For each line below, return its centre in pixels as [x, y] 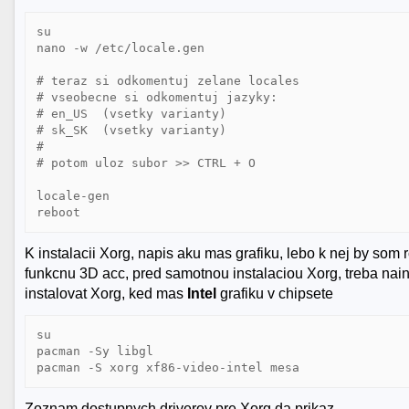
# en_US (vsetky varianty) [132, 114]
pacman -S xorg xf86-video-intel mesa [168, 368]
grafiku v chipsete [275, 294]
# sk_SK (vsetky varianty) [132, 131]
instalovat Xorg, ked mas [106, 294]
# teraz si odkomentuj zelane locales [168, 81]
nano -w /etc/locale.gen [121, 48]
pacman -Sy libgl [95, 351]
